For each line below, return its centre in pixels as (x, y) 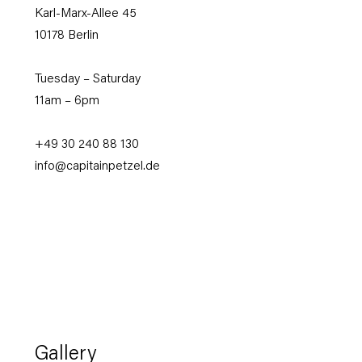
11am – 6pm (67, 102)
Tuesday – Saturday (87, 80)
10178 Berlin (66, 36)
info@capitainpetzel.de (97, 167)
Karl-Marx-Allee (78, 15)
